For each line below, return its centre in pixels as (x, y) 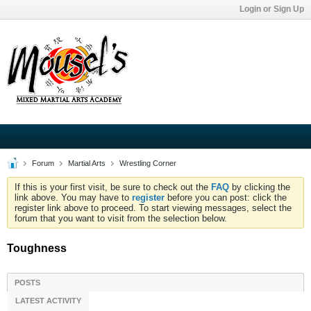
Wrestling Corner (148, 163)
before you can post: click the (226, 197)
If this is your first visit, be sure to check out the (113, 187)
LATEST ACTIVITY (48, 301)
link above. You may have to (73, 197)
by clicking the (260, 187)
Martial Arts (87, 163)
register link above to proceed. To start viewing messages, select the (153, 208)
